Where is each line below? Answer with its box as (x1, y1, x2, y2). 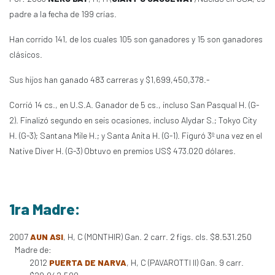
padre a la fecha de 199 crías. (9, 9, 117, 19)
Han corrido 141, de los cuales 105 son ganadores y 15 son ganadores (9, 34, 263, 44)
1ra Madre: (9, 199, 80, 218)
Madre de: (15, 244, 52, 255)
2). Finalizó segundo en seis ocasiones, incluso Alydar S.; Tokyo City (9, 115, 257, 125)
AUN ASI (30, 231, 63, 242)
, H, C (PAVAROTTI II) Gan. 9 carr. (126, 257, 244, 268)
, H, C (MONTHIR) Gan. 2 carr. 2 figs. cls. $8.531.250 (63, 231, 252, 242)
